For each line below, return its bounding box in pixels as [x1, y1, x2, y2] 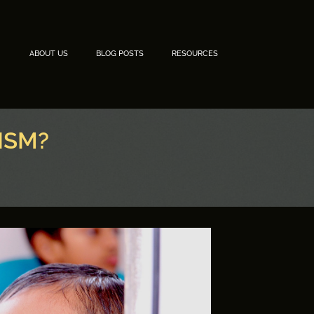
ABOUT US [29, 49, 68, 59]
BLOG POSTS [96, 49, 144, 59]
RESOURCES [172, 49, 218, 59]
